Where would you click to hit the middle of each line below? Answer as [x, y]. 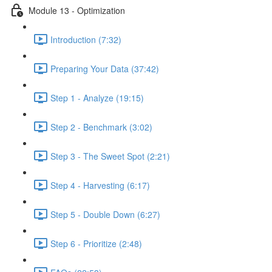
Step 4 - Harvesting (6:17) [100, 185]
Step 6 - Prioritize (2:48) [96, 243]
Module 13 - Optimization [77, 10]
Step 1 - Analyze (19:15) [97, 97]
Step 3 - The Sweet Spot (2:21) [110, 156]
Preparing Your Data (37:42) [105, 68]
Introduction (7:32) [86, 39]
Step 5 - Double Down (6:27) [105, 214]
